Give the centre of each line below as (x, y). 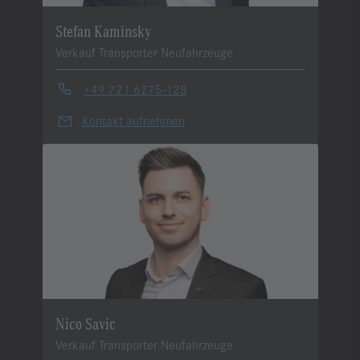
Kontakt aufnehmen (133, 121)
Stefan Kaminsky (103, 30)
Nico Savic (85, 323)
